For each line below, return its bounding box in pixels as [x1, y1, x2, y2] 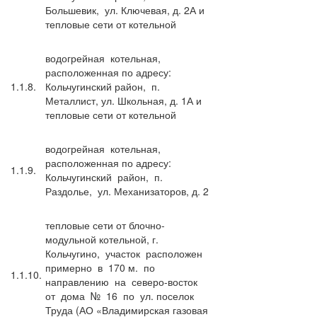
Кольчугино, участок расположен [45, 246, 205, 260]
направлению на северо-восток [45, 274, 200, 289]
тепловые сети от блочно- [45, 217, 165, 232]
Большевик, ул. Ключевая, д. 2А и [45, 2, 204, 17]
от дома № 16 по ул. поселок [45, 288, 194, 303]
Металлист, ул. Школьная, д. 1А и [45, 93, 202, 108]
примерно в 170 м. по [45, 260, 158, 275]
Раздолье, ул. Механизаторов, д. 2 [45, 183, 209, 198]
